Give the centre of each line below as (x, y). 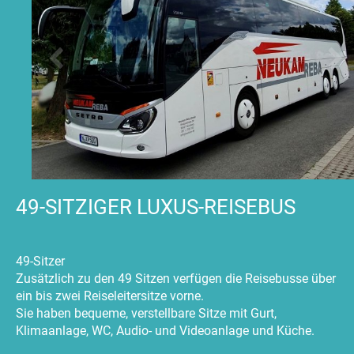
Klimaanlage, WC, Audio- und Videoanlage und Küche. (165, 331)
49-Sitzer (40, 262)
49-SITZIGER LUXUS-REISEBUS (156, 207)
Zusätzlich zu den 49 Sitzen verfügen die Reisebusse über (176, 279)
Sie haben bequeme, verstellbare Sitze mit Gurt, (146, 314)
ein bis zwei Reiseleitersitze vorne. (110, 296)
